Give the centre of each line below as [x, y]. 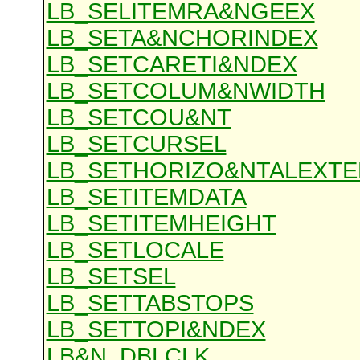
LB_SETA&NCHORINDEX [182, 38]
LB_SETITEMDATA [146, 197]
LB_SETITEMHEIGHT [161, 224]
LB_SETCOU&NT [139, 118]
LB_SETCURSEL [136, 144]
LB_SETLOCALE [135, 250]
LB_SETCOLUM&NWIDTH [186, 91]
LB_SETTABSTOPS [150, 303]
